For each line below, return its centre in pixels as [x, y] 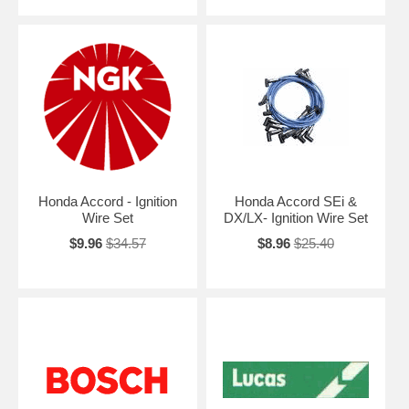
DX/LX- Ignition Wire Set [295, 218]
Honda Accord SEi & [295, 202]
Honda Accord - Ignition [107, 202]
